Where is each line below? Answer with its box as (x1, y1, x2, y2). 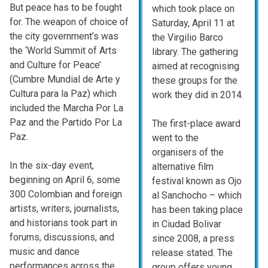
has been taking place (152, 204, 243, 216)
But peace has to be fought (10, 2, 122, 14)
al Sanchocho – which (152, 190, 242, 202)
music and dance (10, 246, 80, 258)
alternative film (152, 161, 214, 173)
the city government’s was (10, 31, 118, 42)
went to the (152, 132, 199, 144)
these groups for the (152, 75, 237, 87)
